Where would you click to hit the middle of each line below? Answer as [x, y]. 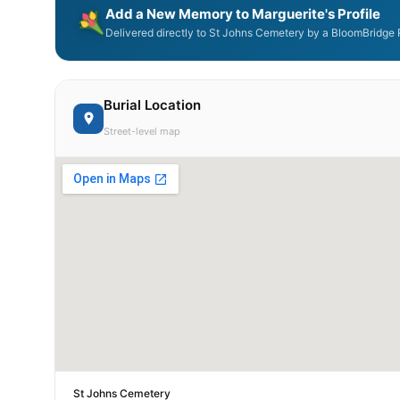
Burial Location [152, 105]
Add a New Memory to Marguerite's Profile [242, 14]
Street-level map [142, 131]
